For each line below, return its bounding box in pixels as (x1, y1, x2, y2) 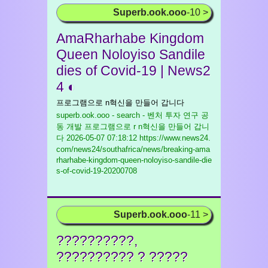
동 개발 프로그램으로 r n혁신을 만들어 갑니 (56, 122, 209, 131)
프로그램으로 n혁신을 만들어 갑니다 (56, 98, 184, 107)
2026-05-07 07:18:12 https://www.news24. (64, 133, 211, 142)
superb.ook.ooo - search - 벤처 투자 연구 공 (56, 111, 209, 120)
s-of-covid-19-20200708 (56, 166, 137, 175)
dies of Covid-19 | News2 (56, 63, 211, 78)
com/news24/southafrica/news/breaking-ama (56, 145, 210, 154)
